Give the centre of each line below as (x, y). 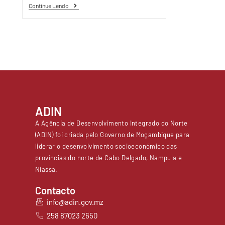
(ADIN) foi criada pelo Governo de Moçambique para (113, 134)
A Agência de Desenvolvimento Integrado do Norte (111, 123)
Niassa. (46, 169)
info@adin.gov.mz (75, 202)
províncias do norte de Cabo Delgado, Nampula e (109, 157)
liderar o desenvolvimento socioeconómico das (106, 146)
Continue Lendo (49, 5)
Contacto (55, 190)
